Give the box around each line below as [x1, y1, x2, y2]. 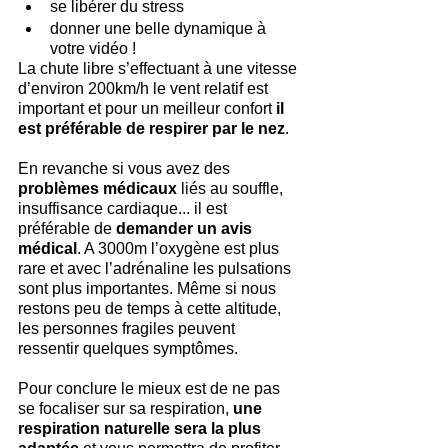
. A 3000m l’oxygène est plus [77, 240, 283, 257]
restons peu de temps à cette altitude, [18, 300, 285, 317]
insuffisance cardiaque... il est [18, 200, 231, 217]
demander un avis [116, 220, 256, 237]
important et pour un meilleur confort [18, 100, 276, 117]
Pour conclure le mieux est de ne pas [18, 380, 284, 397]
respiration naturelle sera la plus [18, 420, 265, 437]
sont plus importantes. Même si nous [18, 280, 280, 297]
